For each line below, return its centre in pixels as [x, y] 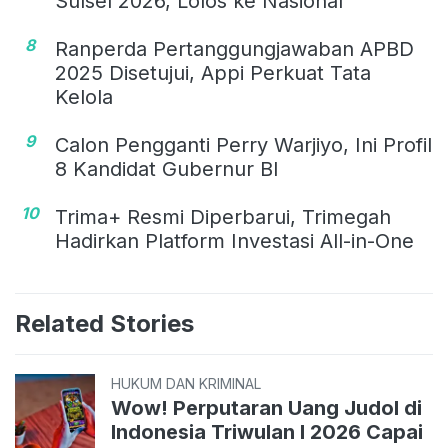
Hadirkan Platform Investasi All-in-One [234, 241]
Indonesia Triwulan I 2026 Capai [267, 432]
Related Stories [104, 324]
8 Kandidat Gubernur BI [167, 169]
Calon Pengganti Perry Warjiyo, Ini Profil [243, 145]
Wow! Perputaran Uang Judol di [266, 408]
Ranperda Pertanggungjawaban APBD [234, 49]
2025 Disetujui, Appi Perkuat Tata [213, 73]
